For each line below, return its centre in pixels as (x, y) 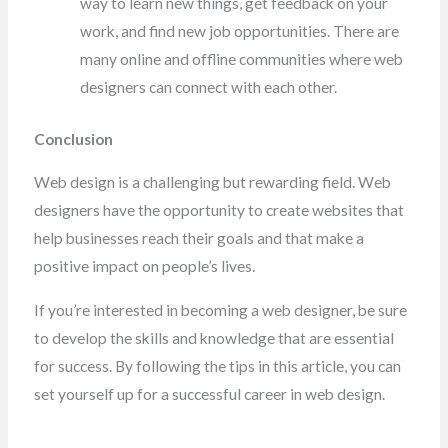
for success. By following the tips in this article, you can (217, 365)
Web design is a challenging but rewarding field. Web (212, 182)
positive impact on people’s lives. (144, 266)
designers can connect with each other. (209, 87)
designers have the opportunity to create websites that (218, 210)
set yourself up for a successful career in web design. (209, 393)
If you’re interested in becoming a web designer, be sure (220, 309)
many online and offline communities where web (242, 59)
